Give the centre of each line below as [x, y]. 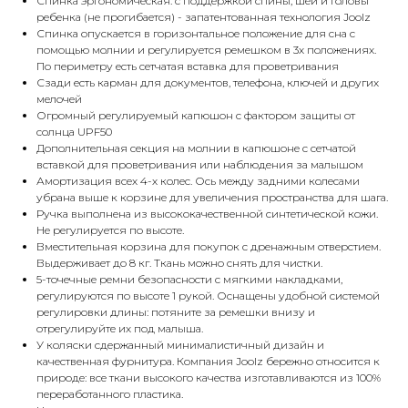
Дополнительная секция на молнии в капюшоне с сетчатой [196, 148]
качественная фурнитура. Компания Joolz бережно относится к [208, 362]
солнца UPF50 [74, 132]
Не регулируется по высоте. [110, 230]
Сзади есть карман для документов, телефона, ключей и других [208, 83]
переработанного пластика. [110, 394]
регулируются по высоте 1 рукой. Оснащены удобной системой [208, 296]
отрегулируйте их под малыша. [120, 329]
